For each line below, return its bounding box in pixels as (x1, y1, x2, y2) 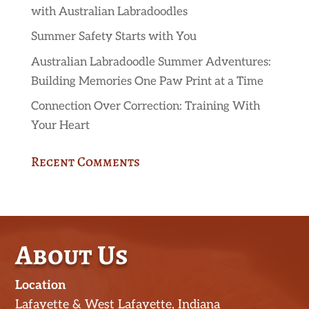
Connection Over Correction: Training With (30, 99, 260, 114)
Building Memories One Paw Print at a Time (30, 74, 263, 88)
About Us (15, 236, 129, 275)
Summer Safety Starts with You (30, 30, 197, 44)
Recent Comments (30, 153, 140, 172)
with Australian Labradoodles (30, 4, 188, 19)
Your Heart (30, 119, 90, 133)
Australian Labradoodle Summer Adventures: (30, 54, 271, 69)
